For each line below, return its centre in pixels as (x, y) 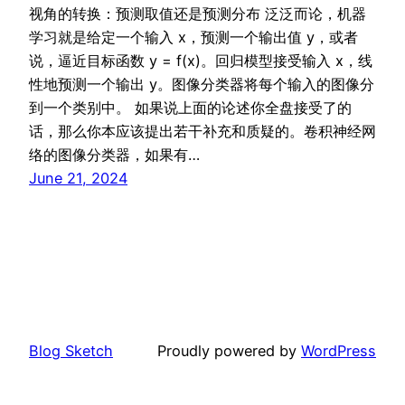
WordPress (339, 350)
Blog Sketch (71, 350)
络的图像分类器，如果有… (114, 154)
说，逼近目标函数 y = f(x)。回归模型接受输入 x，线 (201, 60)
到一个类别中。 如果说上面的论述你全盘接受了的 (190, 107)
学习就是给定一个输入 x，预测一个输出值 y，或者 (193, 37)
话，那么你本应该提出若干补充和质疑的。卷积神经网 (202, 131)
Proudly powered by (229, 350)
